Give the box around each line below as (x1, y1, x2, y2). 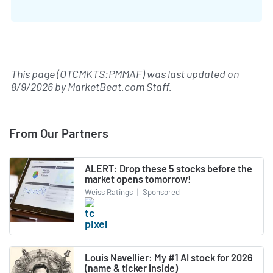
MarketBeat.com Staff (68, 79, 169, 93)
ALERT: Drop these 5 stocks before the (85, 162, 252, 174)
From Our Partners (9, 125, 108, 140)
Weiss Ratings (85, 187, 133, 197)
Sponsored (141, 187, 180, 197)
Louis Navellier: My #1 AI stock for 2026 (85, 252, 253, 264)
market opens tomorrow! (85, 172, 191, 185)
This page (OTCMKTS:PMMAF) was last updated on (11, 66, 239, 80)
